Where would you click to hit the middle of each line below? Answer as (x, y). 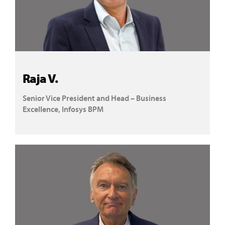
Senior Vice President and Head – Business (94, 98)
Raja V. (40, 78)
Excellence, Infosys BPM (63, 109)
